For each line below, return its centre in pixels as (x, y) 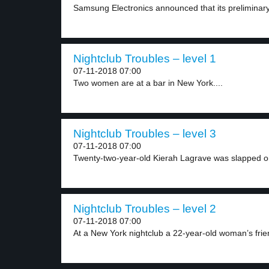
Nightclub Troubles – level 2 (145, 209)
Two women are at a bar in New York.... (148, 83)
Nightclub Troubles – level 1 (145, 59)
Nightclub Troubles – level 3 (145, 134)
